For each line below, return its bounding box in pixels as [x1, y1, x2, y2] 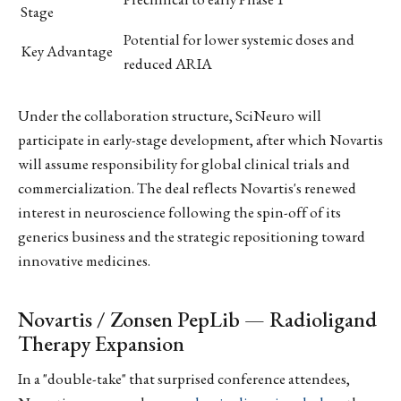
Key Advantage [21, 41, 113, 62]
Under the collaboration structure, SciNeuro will [18, 105, 321, 125]
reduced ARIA [124, 54, 212, 74]
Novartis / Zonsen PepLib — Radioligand [18, 304, 377, 333]
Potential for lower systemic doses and [124, 30, 354, 50]
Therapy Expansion [18, 328, 184, 357]
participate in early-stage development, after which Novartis [18, 129, 383, 149]
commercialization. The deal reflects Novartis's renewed [18, 177, 356, 198]
